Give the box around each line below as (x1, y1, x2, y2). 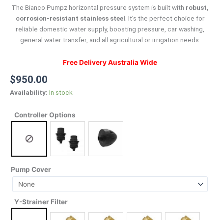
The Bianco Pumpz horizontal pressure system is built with (11, 3, 186, 11)
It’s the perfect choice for (126, 14, 205, 22)
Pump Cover (11, 165, 51, 174)
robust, (186, 3, 209, 11)
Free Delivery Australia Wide (63, 58, 157, 66)
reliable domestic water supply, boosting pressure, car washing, (16, 25, 204, 33)
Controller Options (14, 111, 76, 119)
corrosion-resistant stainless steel (15, 14, 125, 22)
